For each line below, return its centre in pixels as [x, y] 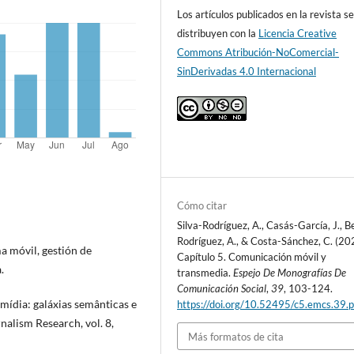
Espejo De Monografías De [290, 273]
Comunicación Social [222, 289]
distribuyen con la [218, 34]
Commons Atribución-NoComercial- [258, 53]
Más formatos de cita [236, 336]
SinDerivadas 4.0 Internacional [247, 72]
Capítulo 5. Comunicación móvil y [252, 257]
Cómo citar [202, 206]
